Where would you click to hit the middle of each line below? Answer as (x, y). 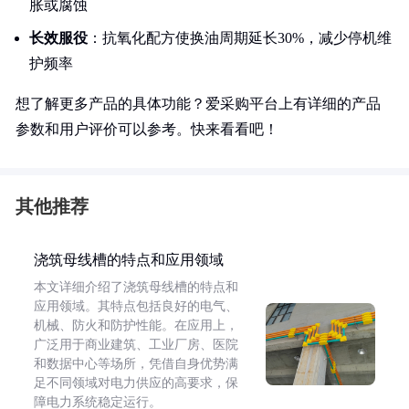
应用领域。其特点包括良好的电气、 (136, 306)
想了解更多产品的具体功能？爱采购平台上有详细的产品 (198, 104)
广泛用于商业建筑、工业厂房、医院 (136, 345)
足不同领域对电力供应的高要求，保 (136, 383)
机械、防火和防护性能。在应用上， (136, 325)
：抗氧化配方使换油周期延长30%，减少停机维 (240, 38)
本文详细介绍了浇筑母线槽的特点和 (136, 287)
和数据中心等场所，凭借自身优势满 (136, 364)
